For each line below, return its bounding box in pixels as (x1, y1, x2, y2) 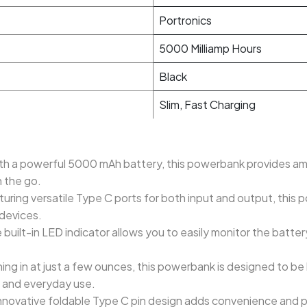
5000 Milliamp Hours (159, 41, 262, 56)
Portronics (159, 13, 212, 27)
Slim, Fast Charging (159, 97, 256, 112)
